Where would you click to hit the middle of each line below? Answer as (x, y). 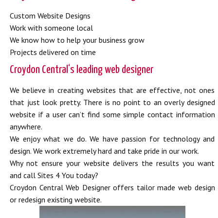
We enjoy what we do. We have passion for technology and (112, 139)
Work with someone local (51, 28)
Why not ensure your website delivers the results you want (112, 163)
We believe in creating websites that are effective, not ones (112, 90)
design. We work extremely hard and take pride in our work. (104, 151)
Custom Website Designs (50, 16)
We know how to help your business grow (77, 40)
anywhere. (26, 127)
